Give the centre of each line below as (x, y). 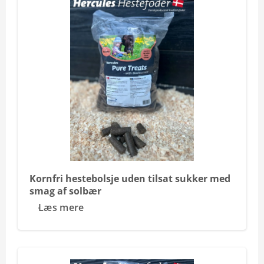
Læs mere (61, 207)
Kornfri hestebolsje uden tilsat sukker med (130, 179)
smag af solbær (65, 191)
